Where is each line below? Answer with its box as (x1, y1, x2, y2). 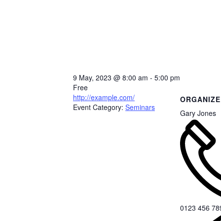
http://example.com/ (73, 92, 135, 102)
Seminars (125, 102, 155, 112)
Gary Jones (180, 108, 216, 118)
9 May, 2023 (73, 73, 113, 82)
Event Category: (73, 102, 123, 112)
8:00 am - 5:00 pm (122, 73, 180, 82)
